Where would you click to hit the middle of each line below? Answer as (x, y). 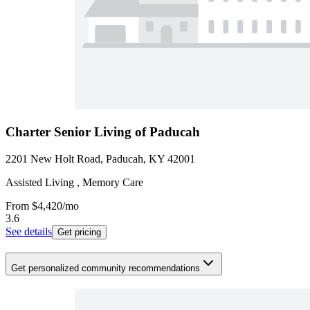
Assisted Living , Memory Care (74, 183)
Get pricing (79, 232)
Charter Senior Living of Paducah (103, 132)
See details (29, 232)
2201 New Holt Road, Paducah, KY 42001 (100, 159)
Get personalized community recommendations (106, 268)
